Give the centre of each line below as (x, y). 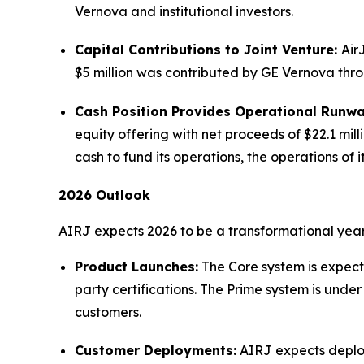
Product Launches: (136, 266)
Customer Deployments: (156, 350)
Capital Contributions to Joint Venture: (208, 50)
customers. (108, 312)
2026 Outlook (104, 195)
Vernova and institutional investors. (184, 12)
